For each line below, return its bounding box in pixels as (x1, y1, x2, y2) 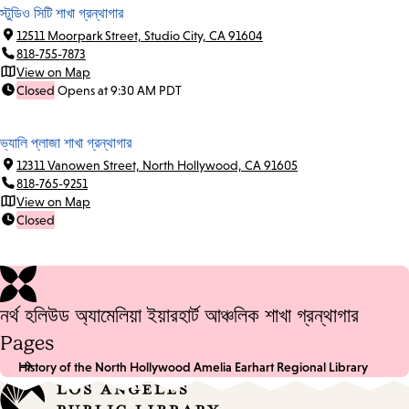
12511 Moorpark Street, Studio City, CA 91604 (16, 27, 263, 43)
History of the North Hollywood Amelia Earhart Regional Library (18, 359, 368, 374)
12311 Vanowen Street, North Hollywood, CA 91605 (16, 157, 298, 173)
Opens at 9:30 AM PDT (58, 82, 182, 98)
